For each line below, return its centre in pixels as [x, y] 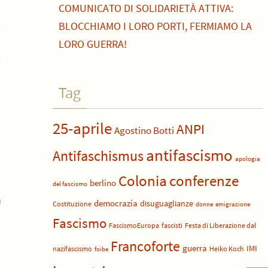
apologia [248, 159]
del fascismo [70, 184]
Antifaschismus [98, 156]
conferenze [204, 181]
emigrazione [233, 204]
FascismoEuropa [134, 225]
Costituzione [72, 204]
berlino [103, 183]
